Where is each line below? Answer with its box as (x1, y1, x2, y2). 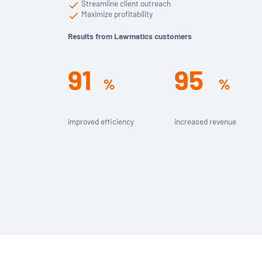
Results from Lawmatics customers (67, 31, 192, 42)
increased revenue (174, 116, 236, 126)
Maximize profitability (81, 9, 153, 19)
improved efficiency (67, 116, 134, 126)
